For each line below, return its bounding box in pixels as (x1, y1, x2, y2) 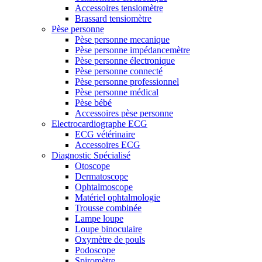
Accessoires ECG (75, 140, 140, 150)
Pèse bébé (75, 98, 112, 108)
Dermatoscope (75, 171, 128, 182)
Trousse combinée (75, 203, 142, 213)
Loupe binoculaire (75, 224, 142, 235)
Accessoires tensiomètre (75, 3, 163, 13)
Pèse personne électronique (75, 56, 175, 66)
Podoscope (75, 245, 115, 256)
